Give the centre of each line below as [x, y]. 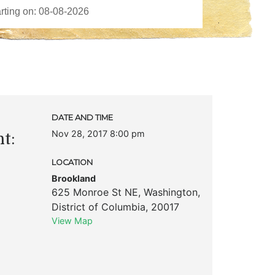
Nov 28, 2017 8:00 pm [98, 133]
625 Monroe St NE [95, 192]
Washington [170, 192]
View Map [72, 220]
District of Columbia [98, 207]
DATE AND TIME [82, 117]
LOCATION [72, 162]
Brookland [73, 178]
